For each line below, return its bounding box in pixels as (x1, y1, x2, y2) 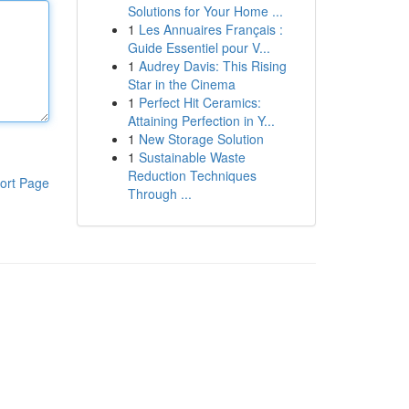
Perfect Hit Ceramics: (138, 93, 261, 111)
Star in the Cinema (127, 75, 236, 93)
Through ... (127, 184, 192, 203)
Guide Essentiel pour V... (127, 38, 270, 57)
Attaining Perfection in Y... (127, 111, 275, 130)
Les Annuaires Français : (138, 20, 283, 38)
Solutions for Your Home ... (127, 2, 283, 20)
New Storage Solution (138, 130, 264, 148)
